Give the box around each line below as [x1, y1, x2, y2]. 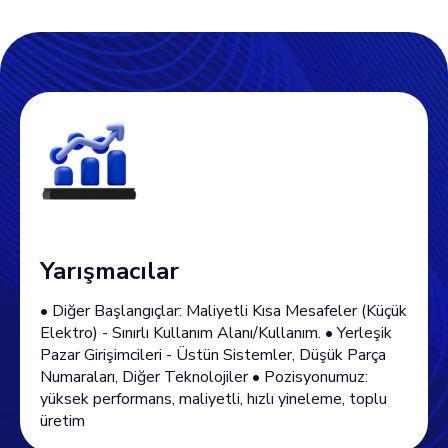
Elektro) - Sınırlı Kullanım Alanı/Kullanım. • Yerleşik [40, 322, 392, 344]
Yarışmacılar [40, 255, 179, 287]
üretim [40, 410, 85, 432]
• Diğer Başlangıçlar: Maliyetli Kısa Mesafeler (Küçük [40, 300, 407, 322]
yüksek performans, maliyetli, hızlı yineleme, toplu [40, 388, 387, 410]
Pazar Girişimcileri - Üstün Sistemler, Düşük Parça [40, 344, 386, 366]
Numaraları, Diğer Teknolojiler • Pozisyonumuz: [40, 366, 368, 388]
